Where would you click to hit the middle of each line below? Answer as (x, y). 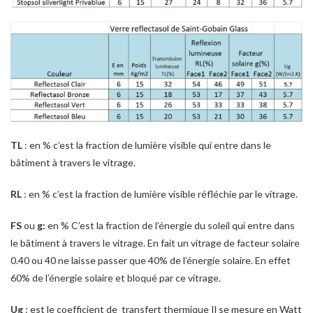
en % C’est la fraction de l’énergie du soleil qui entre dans (170, 226)
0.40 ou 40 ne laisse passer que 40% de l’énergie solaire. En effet (151, 261)
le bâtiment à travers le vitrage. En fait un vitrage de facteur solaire (155, 243)
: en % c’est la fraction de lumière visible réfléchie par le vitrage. (160, 194)
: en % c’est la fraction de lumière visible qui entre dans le (147, 145)
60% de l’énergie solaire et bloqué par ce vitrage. (116, 278)
